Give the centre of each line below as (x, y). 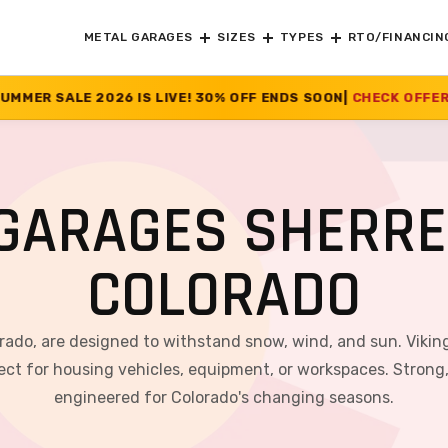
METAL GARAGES (138, 37)
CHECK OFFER (250, 97)
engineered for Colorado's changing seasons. (224, 397)
